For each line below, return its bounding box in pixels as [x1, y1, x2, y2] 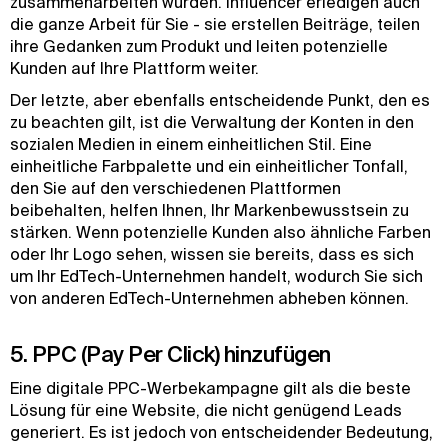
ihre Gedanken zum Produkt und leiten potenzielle [10, 37, 388, 55]
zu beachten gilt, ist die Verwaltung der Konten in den [10, 113, 414, 131]
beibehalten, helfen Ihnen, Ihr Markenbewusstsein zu [10, 201, 409, 219]
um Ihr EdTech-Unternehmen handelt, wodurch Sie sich [10, 267, 423, 285]
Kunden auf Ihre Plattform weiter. [10, 59, 263, 77]
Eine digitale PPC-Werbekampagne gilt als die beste [10, 379, 411, 397]
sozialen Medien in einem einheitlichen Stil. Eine [10, 135, 372, 153]
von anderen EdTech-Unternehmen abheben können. [10, 289, 409, 307]
